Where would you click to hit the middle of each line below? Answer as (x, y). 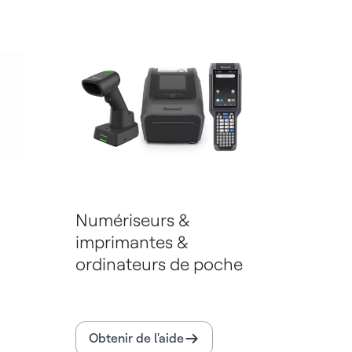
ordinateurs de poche (159, 264)
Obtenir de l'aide (136, 339)
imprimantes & (132, 242)
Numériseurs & (132, 220)
